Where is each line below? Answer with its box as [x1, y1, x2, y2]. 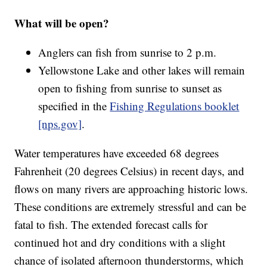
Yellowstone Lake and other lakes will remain [38, 63, 246, 78]
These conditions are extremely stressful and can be [14, 199, 247, 215]
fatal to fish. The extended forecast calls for [14, 217, 208, 232]
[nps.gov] [38, 116, 82, 132]
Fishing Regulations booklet [110, 98, 240, 114]
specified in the [38, 98, 110, 114]
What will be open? [14, 15, 110, 32]
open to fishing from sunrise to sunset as [38, 80, 222, 96]
